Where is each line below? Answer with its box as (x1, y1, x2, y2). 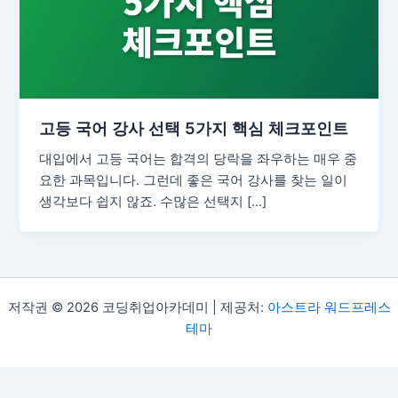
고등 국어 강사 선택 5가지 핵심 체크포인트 (39, 118, 349, 139)
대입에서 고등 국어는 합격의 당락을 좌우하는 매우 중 (39, 151, 358, 168)
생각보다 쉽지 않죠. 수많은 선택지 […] (39, 194, 267, 211)
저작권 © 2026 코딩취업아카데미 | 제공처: (7, 299, 267, 316)
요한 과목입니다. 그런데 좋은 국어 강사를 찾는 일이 (39, 172, 348, 189)
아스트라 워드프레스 (267, 299, 391, 316)
